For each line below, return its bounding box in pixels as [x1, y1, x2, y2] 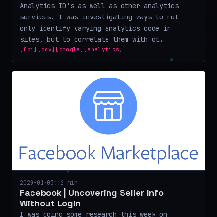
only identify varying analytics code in [20, 23, 171, 32]
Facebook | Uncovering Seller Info [20, 186, 164, 198]
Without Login [20, 197, 81, 209]
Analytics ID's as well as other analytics [20, 1, 179, 10]
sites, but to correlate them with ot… [20, 34, 163, 44]
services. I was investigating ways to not [20, 12, 179, 21]
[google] [55, 46, 84, 53]
